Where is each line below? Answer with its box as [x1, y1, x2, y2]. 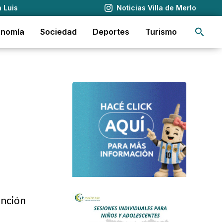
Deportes [93, 27, 129, 37]
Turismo [145, 27, 177, 37]
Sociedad [40, 27, 77, 37]
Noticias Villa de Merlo [116, 3, 196, 12]
